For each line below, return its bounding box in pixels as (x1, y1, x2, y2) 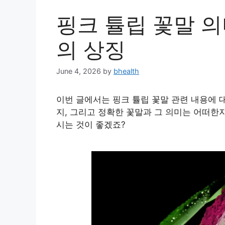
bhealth (114, 67, 139, 76)
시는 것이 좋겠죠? (56, 120, 126, 130)
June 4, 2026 (56, 67, 101, 76)
